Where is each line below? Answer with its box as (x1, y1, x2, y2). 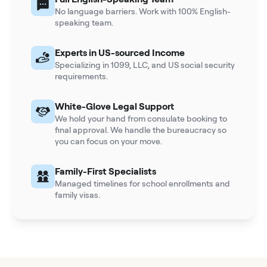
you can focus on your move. (55, 136, 162, 147)
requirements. (55, 71, 108, 82)
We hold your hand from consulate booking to (55, 113, 227, 124)
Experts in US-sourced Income (55, 46, 185, 59)
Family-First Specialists (55, 165, 156, 178)
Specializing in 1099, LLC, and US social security (55, 60, 235, 70)
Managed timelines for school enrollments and (55, 178, 230, 189)
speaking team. (55, 17, 113, 28)
